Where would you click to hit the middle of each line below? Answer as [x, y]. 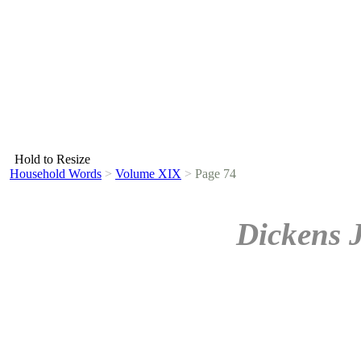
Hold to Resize [52, 159]
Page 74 [214, 174]
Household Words [56, 174]
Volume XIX [148, 174]
